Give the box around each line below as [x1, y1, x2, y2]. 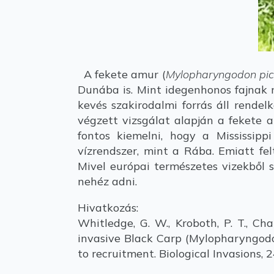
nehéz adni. [78, 174, 137, 188]
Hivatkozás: [78, 201, 138, 215]
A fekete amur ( [78, 67, 166, 81]
